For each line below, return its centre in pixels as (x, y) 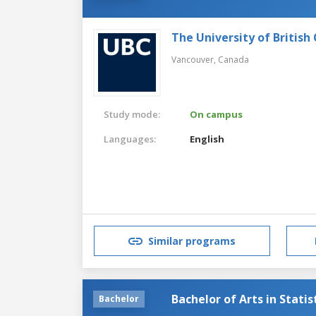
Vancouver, (195, 59)
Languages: (130, 139)
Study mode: (132, 114)
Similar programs (192, 241)
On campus (217, 114)
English (207, 139)
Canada (233, 59)
